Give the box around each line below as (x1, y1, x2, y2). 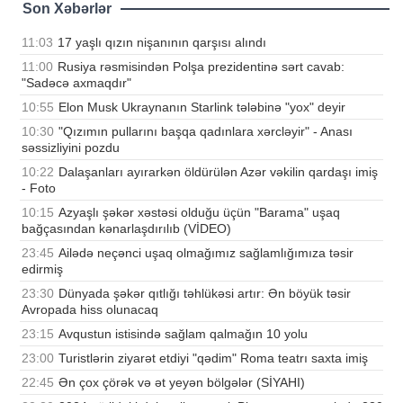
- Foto (22, 181, 56, 196)
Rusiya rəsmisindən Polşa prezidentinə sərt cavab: (58, 59, 345, 75)
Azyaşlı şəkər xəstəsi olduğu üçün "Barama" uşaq (58, 205, 340, 220)
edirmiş (22, 262, 63, 277)
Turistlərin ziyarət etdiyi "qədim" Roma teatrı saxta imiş (58, 351, 368, 366)
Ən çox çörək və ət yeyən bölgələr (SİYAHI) (58, 375, 305, 390)
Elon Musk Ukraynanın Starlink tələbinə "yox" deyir (58, 100, 345, 115)
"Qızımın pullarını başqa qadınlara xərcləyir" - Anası (58, 124, 353, 139)
